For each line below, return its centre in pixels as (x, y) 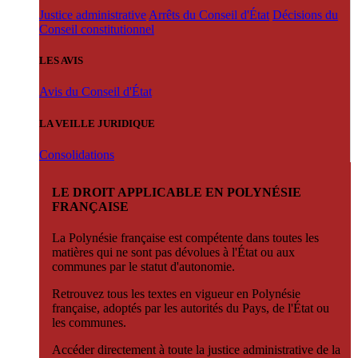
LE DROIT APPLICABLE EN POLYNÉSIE (177, 192)
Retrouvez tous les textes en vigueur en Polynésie (176, 294)
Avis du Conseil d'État (95, 92)
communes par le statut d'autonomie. (143, 267)
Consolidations (77, 154)
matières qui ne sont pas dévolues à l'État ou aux (173, 253)
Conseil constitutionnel (97, 30)
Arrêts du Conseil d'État (209, 15)
